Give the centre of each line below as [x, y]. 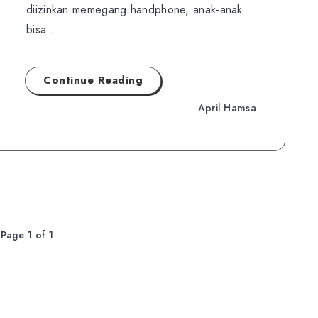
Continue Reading [93, 80]
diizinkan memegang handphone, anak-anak [135, 10]
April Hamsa [227, 108]
